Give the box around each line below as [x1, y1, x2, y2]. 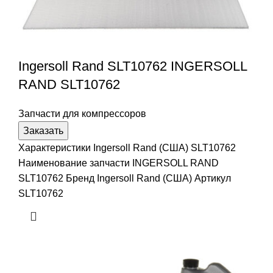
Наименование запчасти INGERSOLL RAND [18, 157, 219, 168]
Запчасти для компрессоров [18, 108, 146, 119]
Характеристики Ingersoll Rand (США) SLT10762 [18, 142, 236, 153]
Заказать [23, 125, 63, 136]
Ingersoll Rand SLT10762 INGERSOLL [18, 58, 247, 74]
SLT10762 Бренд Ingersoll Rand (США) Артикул [18, 172, 231, 183]
